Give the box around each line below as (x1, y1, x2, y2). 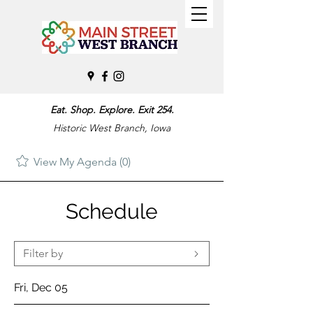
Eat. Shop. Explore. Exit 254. (50, 103, 174, 116)
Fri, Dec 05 (14, 281, 68, 294)
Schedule (66, 199, 158, 224)
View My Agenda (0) (34, 155, 131, 168)
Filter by (23, 247, 63, 260)
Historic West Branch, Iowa (53, 122, 170, 134)
